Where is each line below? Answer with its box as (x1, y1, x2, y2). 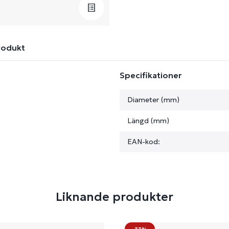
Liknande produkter (56, 190, 173, 204)
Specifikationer (120, 70, 182, 80)
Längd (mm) (127, 116, 169, 125)
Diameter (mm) (127, 95, 179, 104)
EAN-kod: (127, 137, 160, 146)
